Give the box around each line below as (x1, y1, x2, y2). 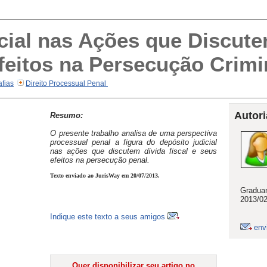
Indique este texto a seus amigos (50, 212, 167, 221)
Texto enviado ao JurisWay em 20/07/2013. (50, 172, 160, 179)
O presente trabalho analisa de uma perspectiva (50, 128, 217, 138)
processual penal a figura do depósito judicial (50, 137, 217, 147)
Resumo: (50, 110, 83, 120)
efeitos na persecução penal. (50, 155, 150, 164)
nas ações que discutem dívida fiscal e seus (50, 146, 217, 156)
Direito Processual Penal (26, 79, 108, 88)
